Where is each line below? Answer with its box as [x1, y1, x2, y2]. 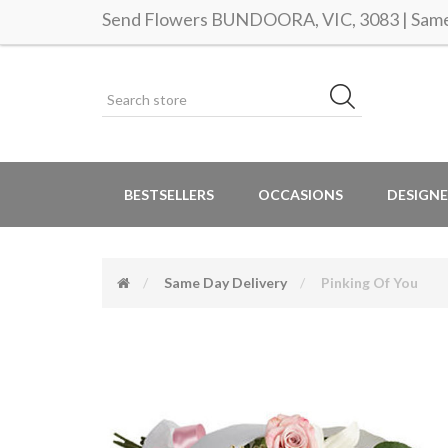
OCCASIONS [258, 186, 343, 203]
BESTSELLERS [124, 186, 214, 203]
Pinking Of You [321, 274, 418, 291]
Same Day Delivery [164, 274, 287, 291]
